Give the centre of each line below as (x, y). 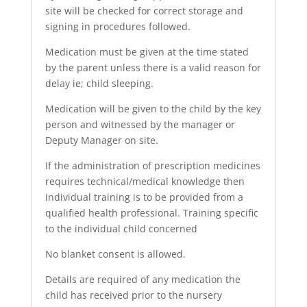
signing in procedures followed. (118, 26)
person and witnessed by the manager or (140, 124)
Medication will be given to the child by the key (153, 109)
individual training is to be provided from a (144, 197)
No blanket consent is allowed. (115, 254)
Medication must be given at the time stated (147, 52)
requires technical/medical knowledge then (145, 181)
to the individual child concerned (121, 229)
